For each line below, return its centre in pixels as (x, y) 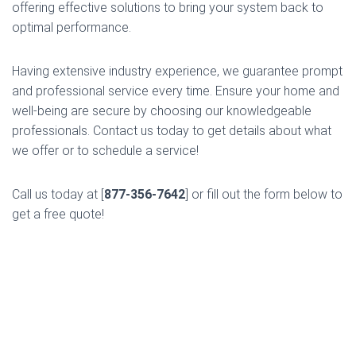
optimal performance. (72, 27)
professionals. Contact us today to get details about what (172, 131)
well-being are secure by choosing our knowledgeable (162, 111)
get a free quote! (58, 214)
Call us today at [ (58, 194)
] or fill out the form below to (264, 194)
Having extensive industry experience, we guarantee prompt (177, 71)
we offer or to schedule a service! (105, 151)
